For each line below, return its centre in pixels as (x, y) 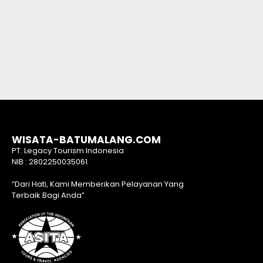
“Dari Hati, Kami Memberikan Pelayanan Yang (98, 184)
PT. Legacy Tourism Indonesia (68, 150)
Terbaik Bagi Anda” (48, 195)
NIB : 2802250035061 (50, 161)
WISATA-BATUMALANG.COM (86, 139)
